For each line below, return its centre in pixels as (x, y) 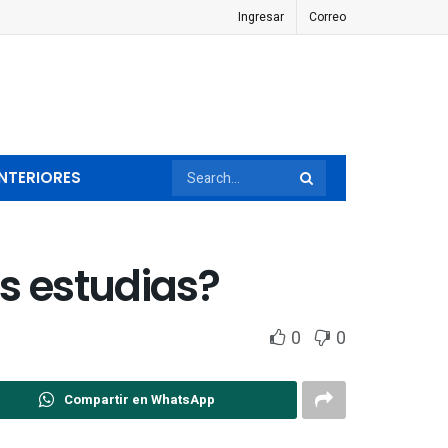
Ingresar (261, 17)
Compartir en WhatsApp (140, 399)
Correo (327, 17)
